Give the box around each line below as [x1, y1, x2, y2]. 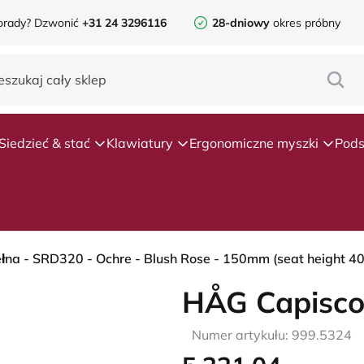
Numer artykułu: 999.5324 [192, 327, 352, 343]
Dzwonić [31, 15, 82, 30]
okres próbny [270, 15, 340, 30]
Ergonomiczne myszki [189, 135, 318, 151]
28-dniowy [212, 15, 270, 30]
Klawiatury [106, 135, 173, 151]
